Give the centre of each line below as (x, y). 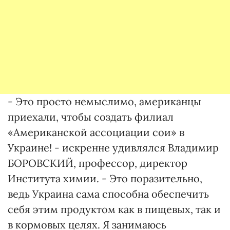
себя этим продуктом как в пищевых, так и (114, 209)
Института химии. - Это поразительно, (105, 178)
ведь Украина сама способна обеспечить (108, 194)
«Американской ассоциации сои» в (96, 132)
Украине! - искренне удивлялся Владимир (113, 148)
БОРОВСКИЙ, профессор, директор (98, 163)
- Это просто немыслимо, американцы (104, 101)
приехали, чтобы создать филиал (91, 117)
